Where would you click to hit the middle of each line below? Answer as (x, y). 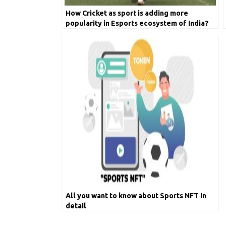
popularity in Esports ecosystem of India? (137, 23)
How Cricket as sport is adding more (127, 13)
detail (76, 206)
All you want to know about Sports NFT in (136, 196)
